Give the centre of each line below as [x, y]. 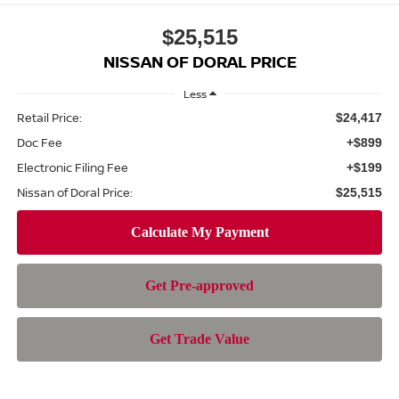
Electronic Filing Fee [72, 167]
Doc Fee [39, 142]
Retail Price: [49, 117]
